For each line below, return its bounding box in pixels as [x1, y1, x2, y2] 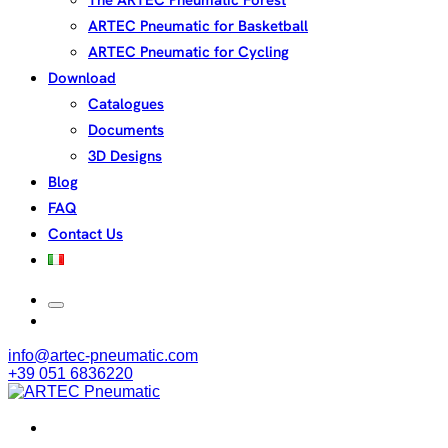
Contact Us [48, 224, 123, 244]
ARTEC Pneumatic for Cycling [88, 42, 289, 62]
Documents [88, 120, 164, 140]
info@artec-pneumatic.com [8, 347, 198, 364]
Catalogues [88, 94, 164, 114]
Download [48, 68, 116, 88]
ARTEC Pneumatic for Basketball [88, 16, 308, 36]
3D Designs [88, 146, 162, 166]
